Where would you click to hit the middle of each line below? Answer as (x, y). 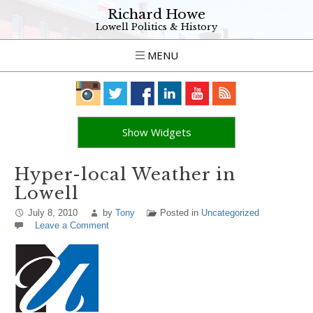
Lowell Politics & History (156, 27)
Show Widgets (156, 132)
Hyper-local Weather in (125, 174)
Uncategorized (230, 213)
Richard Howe (156, 14)
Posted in (181, 213)
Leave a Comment (72, 225)
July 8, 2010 (53, 213)
